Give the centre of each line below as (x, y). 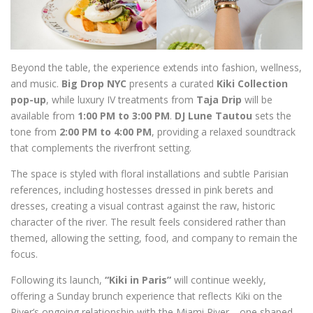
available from (44, 116)
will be (257, 100)
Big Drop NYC (94, 84)
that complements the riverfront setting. (101, 148)
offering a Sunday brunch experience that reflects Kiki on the (146, 296)
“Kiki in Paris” (138, 280)
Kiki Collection (252, 84)
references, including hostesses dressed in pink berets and (142, 190)
